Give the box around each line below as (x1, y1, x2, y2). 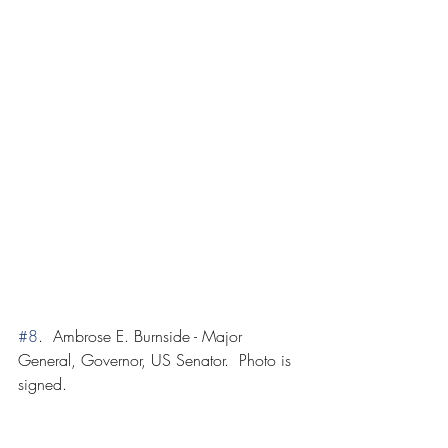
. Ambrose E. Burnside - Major (38, 324, 247, 347)
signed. (18, 372, 67, 395)
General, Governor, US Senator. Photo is (18, 348, 296, 371)
